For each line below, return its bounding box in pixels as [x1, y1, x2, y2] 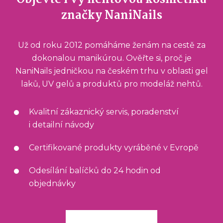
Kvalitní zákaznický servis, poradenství [29, 107, 179, 117]
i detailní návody [29, 120, 94, 130]
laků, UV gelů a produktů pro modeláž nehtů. [20, 79, 203, 89]
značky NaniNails [61, 6, 162, 25]
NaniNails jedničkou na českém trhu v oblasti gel [15, 66, 208, 76]
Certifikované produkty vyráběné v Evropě [29, 143, 199, 153]
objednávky [29, 179, 76, 189]
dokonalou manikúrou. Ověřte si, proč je [31, 53, 192, 63]
